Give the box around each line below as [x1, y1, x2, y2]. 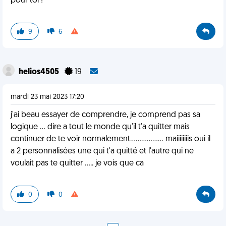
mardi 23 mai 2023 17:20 [11, 93, 84, 101]
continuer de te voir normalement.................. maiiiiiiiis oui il [11, 135, 210, 143]
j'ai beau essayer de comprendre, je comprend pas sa [11, 111, 200, 119]
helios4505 [19, 68, 61, 76]
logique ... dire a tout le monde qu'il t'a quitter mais [11, 123, 190, 131]
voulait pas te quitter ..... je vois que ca [11, 159, 144, 167]
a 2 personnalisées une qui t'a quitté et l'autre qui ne [11, 147, 194, 155]
